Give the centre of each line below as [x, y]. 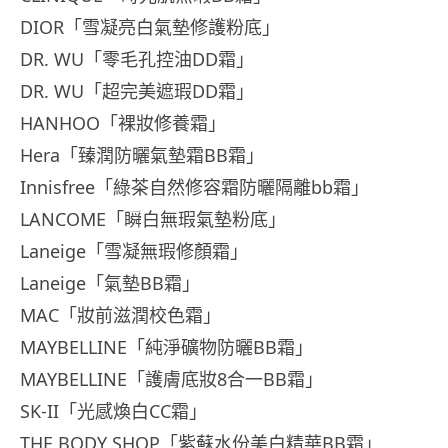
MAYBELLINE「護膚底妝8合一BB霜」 [171, 378]
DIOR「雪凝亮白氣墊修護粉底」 [150, 26]
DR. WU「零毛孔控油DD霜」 [137, 58]
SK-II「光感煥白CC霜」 [113, 410]
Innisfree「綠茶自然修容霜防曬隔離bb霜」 [194, 186]
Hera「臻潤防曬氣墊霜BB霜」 [142, 154]
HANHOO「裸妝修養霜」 [123, 122]
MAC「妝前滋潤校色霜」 [120, 314]
